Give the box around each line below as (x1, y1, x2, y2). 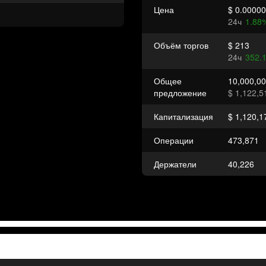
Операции (154, 134, 194, 146)
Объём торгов (154, 39, 208, 51)
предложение (154, 87, 207, 99)
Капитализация (154, 110, 213, 122)
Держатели (154, 158, 197, 170)
